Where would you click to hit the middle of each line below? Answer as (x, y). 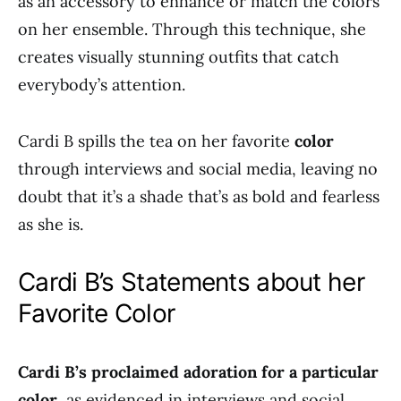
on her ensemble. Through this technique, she (192, 29)
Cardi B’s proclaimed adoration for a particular (198, 372)
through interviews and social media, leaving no (198, 169)
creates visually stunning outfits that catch (179, 57)
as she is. (51, 224)
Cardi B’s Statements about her (191, 282)
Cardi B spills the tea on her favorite (156, 141)
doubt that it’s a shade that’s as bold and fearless (199, 196)
